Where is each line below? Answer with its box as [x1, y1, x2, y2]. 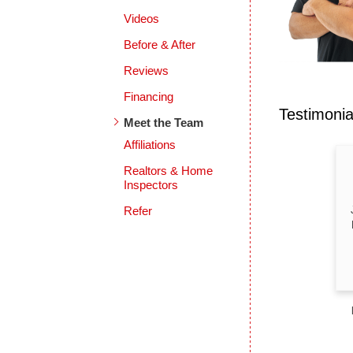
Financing [124, 90, 174, 104]
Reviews [124, 64, 169, 78]
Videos [124, 12, 160, 26]
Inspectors [124, 178, 179, 192]
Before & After [124, 38, 196, 52]
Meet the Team [124, 116, 204, 130]
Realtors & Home [124, 164, 214, 178]
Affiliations [124, 138, 176, 152]
